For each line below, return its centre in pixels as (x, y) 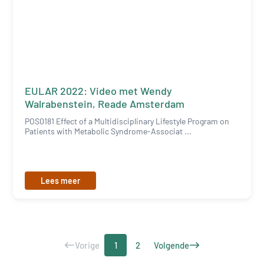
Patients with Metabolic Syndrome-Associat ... (108, 131)
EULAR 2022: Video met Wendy (99, 91)
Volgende (171, 245)
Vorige (87, 245)
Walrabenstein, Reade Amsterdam (105, 104)
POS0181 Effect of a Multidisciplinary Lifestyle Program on (127, 121)
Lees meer (61, 181)
